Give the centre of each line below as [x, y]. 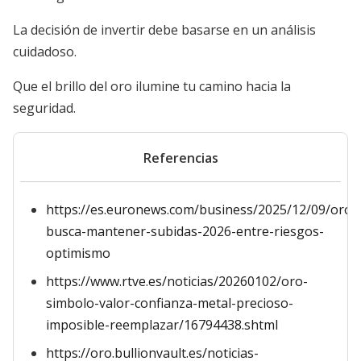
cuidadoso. [45, 52]
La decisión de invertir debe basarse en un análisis [164, 30]
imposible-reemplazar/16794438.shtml [162, 325]
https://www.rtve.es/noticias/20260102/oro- [177, 281]
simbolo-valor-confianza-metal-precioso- [170, 303]
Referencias [180, 158]
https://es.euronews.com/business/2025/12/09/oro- [201, 210]
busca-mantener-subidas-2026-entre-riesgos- [185, 231]
